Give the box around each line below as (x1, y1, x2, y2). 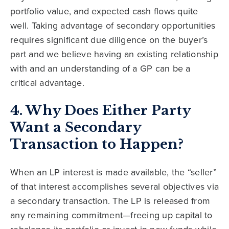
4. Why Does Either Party (10, 102, 191, 119)
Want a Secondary (10, 119, 141, 136)
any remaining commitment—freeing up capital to (10, 209, 213, 222)
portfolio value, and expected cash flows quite (10, 5, 198, 18)
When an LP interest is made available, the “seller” (10, 166, 217, 179)
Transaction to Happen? (10, 136, 184, 153)
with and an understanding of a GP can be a (10, 62, 191, 76)
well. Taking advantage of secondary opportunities (10, 19, 216, 33)
